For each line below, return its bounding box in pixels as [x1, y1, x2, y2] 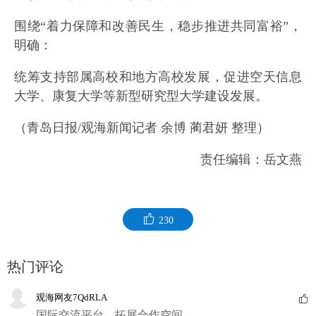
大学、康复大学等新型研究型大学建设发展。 [14, 89, 268, 104]
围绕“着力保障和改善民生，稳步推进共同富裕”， [14, 19, 302, 34]
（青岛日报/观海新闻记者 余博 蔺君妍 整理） [14, 121, 269, 135]
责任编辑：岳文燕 [200, 152, 302, 167]
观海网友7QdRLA [35, 292, 107, 303]
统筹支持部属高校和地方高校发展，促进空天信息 [14, 70, 302, 85]
